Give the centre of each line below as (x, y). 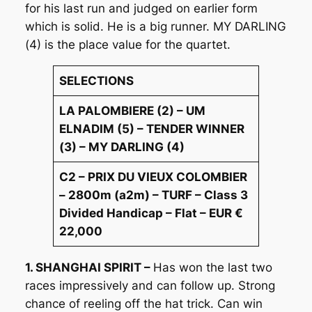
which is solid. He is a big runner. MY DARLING (155, 26)
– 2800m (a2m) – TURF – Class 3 (154, 195)
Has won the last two (212, 267)
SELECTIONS (97, 80)
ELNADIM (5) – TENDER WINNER (152, 128)
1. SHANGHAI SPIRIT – (89, 267)
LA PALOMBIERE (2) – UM (133, 110)
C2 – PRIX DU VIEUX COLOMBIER (154, 177)
